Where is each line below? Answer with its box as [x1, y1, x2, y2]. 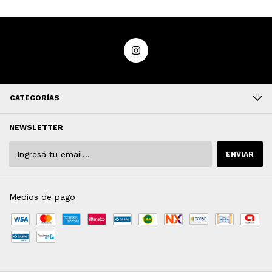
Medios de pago [9, 192, 75, 202]
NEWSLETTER [9, 123, 63, 132]
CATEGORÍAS [10, 93, 59, 103]
